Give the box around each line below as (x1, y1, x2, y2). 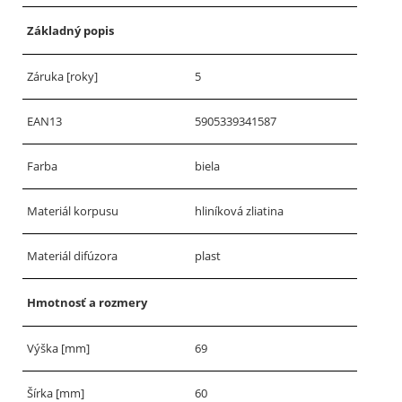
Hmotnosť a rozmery (27, 294, 147, 310)
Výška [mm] (27, 340, 90, 356)
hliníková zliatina (194, 203, 284, 219)
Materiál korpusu (27, 203, 118, 219)
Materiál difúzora (27, 248, 118, 264)
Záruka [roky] (27, 68, 98, 84)
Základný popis (27, 22, 114, 39)
